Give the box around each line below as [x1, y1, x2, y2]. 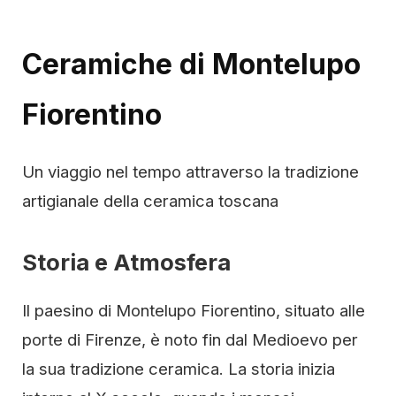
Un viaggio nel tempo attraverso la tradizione [22, 162, 359, 181]
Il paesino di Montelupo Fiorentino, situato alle [22, 301, 365, 320]
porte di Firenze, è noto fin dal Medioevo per [22, 330, 358, 349]
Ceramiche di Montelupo [22, 47, 361, 81]
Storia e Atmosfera [22, 248, 231, 276]
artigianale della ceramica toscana [22, 191, 278, 210]
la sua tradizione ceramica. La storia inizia [22, 359, 335, 378]
